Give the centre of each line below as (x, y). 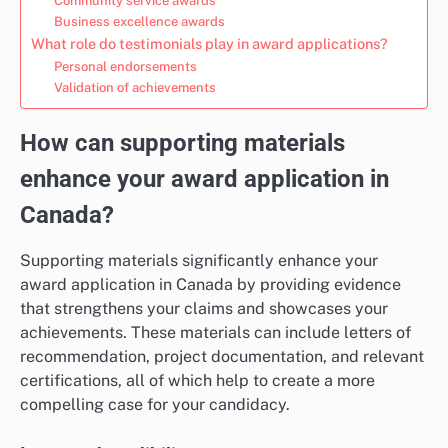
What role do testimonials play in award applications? (209, 43)
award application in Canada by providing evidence (210, 284)
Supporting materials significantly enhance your (199, 260)
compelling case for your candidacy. (155, 404)
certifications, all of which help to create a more (197, 380)
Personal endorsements (125, 66)
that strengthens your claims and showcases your (204, 308)
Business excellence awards (139, 21)
